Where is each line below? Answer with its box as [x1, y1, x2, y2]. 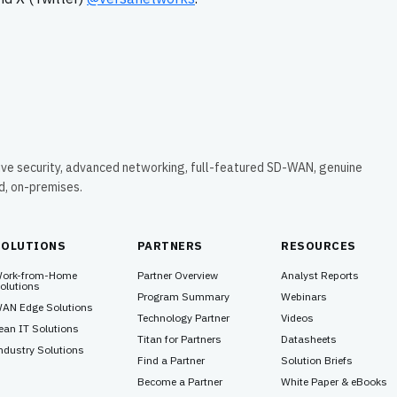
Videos [281, 311, 315, 324]
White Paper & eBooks [281, 375, 388, 388]
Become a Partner [136, 375, 222, 388]
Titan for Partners [136, 332, 222, 346]
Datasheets [281, 332, 338, 346]
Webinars [281, 290, 328, 303]
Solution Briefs [281, 354, 354, 367]
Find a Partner [136, 354, 205, 367]
